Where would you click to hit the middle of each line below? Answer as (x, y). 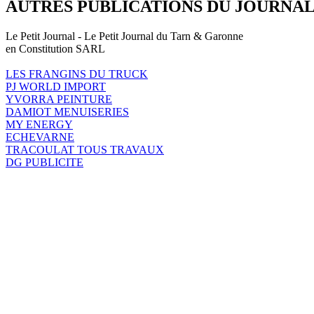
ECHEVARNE (40, 137)
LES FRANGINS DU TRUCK (77, 74)
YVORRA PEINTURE (59, 99)
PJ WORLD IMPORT (56, 86)
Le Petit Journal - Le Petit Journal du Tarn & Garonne (124, 36)
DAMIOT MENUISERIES (67, 111)
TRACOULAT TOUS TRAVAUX (85, 149)
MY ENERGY (39, 124)
